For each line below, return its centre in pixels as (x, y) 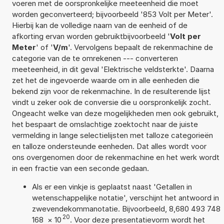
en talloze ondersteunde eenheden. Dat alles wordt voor (109, 146)
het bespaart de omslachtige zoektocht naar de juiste (105, 124)
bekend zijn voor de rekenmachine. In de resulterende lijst (111, 91)
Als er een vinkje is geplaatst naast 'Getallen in (112, 186)
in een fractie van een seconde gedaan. (80, 168)
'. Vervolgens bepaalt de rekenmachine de (140, 47)
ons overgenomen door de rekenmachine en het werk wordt (115, 157)
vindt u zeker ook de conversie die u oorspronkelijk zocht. (111, 102)
